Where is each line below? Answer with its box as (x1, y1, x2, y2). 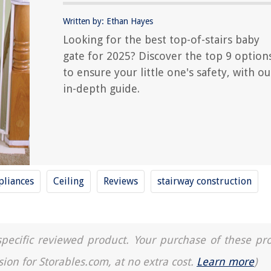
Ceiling (53, 175, 84, 187)
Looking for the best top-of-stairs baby (63, 33, 260, 46)
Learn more (197, 255, 254, 268)
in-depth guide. (63, 82, 140, 95)
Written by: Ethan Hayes (63, 16, 153, 26)
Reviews (103, 175, 138, 187)
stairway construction (157, 175, 252, 187)
